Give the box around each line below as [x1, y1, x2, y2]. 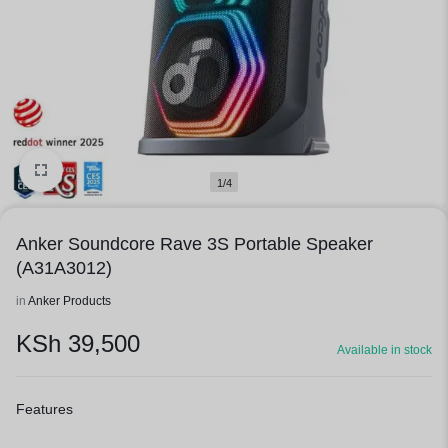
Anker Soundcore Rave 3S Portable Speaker [16, 234, 373, 254]
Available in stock [337, 343, 432, 357]
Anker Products [28, 294, 111, 308]
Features [16, 401, 73, 417]
